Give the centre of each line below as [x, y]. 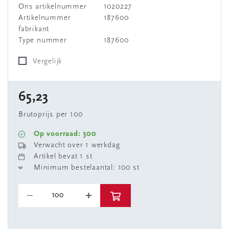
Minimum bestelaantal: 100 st [87, 168]
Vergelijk [50, 62]
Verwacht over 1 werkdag [77, 145]
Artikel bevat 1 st [63, 157]
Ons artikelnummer [53, 7]
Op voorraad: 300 [65, 134]
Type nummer [43, 41]
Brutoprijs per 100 [51, 115]
